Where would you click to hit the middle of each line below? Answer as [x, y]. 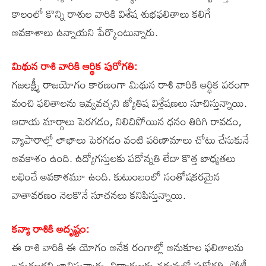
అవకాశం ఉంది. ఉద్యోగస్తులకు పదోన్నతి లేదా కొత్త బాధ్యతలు [124, 158]
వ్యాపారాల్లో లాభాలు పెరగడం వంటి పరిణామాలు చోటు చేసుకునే [131, 139]
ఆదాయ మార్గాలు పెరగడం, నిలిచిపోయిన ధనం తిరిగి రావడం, [127, 121]
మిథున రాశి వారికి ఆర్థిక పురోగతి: [75, 66]
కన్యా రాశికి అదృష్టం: [50, 228]
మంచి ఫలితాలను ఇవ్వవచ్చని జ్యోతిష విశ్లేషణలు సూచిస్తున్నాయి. [129, 102]
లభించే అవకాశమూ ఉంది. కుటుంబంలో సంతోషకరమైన [116, 176]
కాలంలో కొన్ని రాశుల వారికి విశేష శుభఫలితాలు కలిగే [111, 13]
